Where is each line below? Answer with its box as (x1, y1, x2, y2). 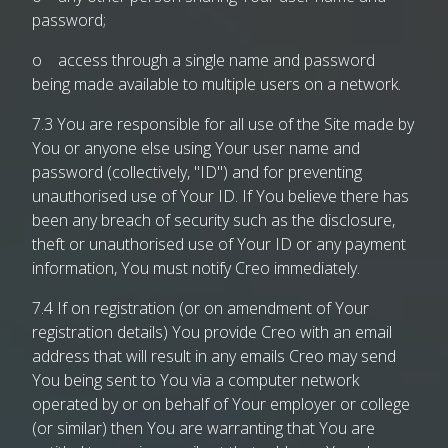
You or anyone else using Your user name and (32, 137, 360, 159)
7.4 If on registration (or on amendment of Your (32, 297, 369, 319)
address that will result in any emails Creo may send (32, 345, 396, 367)
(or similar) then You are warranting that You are (32, 417, 375, 439)
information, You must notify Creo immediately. (32, 257, 360, 279)
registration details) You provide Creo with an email (32, 321, 392, 343)
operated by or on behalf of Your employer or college (32, 393, 410, 415)
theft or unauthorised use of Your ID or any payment (32, 233, 406, 255)
